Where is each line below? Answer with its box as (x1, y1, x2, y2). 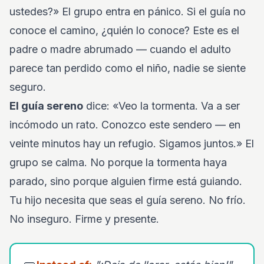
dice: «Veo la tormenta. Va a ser (83, 100, 240, 112)
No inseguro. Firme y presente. (9, 213, 159, 225)
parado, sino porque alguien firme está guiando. (9, 175, 242, 187)
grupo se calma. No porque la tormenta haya (9, 156, 227, 169)
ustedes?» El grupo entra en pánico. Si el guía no (9, 5, 246, 18)
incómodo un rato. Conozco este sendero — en (9, 118, 240, 131)
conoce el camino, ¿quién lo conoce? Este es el (9, 24, 239, 37)
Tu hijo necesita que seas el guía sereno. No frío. (9, 194, 246, 206)
